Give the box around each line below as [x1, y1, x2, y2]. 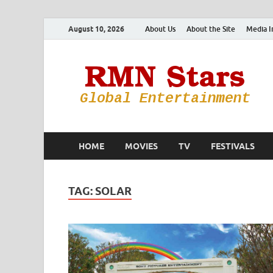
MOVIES [125, 141, 158, 151]
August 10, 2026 [68, 24, 124, 34]
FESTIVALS [211, 141, 255, 151]
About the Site [186, 24, 235, 34]
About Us [145, 24, 175, 34]
